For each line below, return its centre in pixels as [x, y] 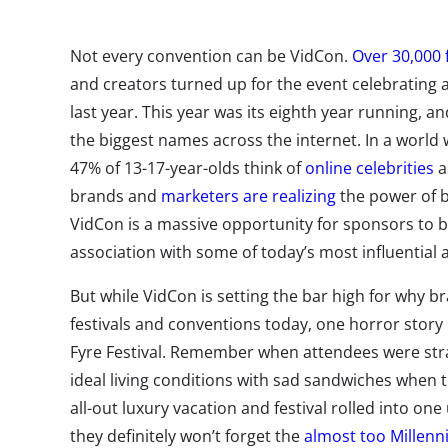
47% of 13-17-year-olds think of [187, 168]
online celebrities [369, 168]
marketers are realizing [248, 196]
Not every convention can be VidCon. [211, 56]
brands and [115, 196]
